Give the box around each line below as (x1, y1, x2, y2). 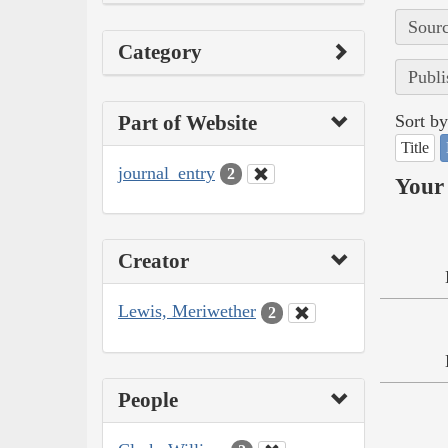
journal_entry (118, 162, 215, 183)
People (118, 387, 178, 412)
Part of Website (118, 110, 257, 135)
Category (118, 39, 202, 64)
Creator (118, 249, 189, 274)
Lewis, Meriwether (118, 301, 256, 322)
